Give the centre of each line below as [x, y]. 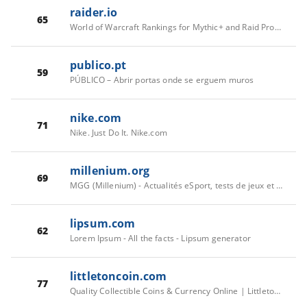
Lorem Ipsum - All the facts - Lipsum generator [160, 238]
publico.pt [98, 65]
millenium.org [110, 170]
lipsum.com [103, 223]
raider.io [94, 12]
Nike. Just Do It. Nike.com [119, 132]
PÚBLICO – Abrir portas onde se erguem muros [162, 79]
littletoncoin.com [119, 276]
